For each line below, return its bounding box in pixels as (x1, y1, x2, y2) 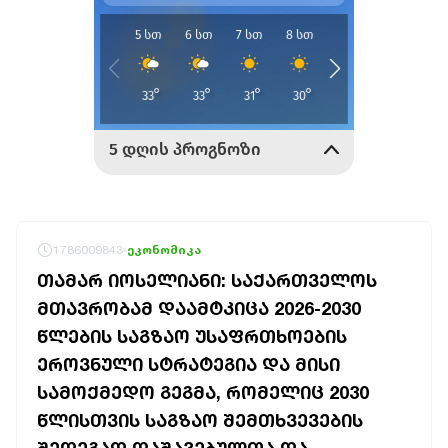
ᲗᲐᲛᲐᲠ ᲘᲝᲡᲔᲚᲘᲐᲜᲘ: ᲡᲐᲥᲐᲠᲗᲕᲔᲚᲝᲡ (37, 269, 377, 291)
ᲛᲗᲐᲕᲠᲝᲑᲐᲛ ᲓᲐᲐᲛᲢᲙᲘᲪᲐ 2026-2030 (37, 297, 361, 319)
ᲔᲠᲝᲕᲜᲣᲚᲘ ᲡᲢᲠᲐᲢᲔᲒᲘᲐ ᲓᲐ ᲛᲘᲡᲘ (37, 353, 340, 375)
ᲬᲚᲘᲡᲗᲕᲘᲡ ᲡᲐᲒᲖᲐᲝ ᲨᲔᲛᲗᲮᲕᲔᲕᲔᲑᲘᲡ (37, 409, 363, 431)
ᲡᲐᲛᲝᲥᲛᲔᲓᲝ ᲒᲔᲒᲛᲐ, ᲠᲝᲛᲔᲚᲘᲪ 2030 (37, 381, 369, 403)
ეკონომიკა (127, 242, 201, 257)
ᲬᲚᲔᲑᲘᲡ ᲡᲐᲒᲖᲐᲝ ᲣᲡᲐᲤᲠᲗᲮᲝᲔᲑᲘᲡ (37, 325, 347, 347)
